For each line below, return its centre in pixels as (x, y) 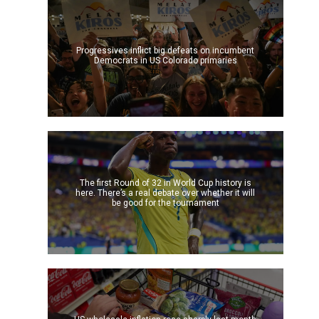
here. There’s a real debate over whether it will (166, 193)
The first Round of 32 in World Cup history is (165, 183)
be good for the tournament (165, 203)
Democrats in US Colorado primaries (165, 61)
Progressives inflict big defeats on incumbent (166, 51)
